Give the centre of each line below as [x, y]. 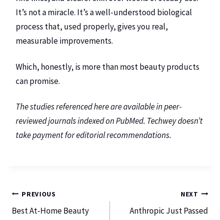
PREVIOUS [39, 194]
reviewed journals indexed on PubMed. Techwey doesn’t [109, 121]
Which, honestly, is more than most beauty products [108, 67]
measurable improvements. [64, 41]
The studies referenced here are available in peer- [99, 107]
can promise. [38, 81]
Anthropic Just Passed [169, 211]
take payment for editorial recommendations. [94, 135]
